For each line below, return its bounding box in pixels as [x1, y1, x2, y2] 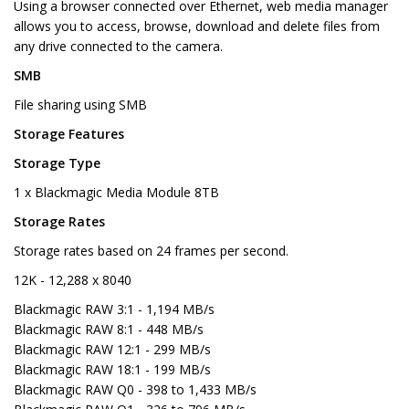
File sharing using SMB [14, 96, 147, 114]
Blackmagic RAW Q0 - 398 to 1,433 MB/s [14, 381, 257, 399]
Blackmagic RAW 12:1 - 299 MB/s [14, 341, 211, 359]
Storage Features [14, 125, 124, 143]
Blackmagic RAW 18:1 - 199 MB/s [14, 361, 211, 379]
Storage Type [14, 154, 100, 173]
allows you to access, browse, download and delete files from [14, 17, 380, 36]
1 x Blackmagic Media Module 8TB [14, 184, 219, 202]
